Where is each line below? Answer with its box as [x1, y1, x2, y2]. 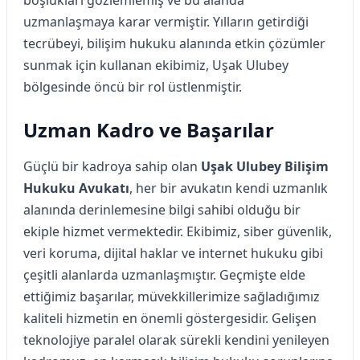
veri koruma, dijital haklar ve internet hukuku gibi [23, 243, 323, 262]
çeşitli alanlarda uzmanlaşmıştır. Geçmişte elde [23, 265, 305, 284]
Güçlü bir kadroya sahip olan [23, 157, 201, 175]
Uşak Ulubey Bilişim [201, 157, 329, 175]
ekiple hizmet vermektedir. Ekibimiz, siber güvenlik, [23, 222, 332, 240]
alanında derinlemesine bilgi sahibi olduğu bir [23, 200, 301, 219]
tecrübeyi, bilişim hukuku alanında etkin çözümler [23, 34, 325, 52]
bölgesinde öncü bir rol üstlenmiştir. [23, 77, 242, 96]
